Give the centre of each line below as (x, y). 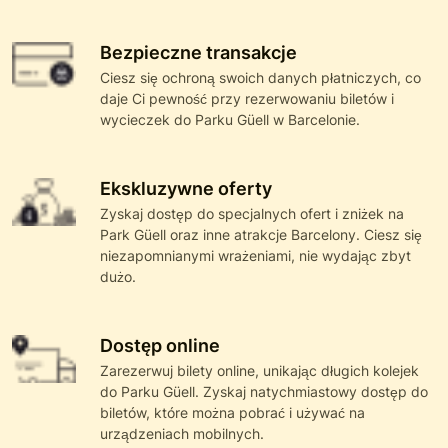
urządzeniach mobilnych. (182, 434)
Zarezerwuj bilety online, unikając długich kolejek (259, 371)
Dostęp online (160, 346)
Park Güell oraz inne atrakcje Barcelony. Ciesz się (261, 235)
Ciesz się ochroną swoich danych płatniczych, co (260, 78)
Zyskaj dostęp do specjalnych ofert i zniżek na (252, 214)
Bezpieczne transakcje (198, 53)
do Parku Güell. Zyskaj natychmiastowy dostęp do (264, 392)
